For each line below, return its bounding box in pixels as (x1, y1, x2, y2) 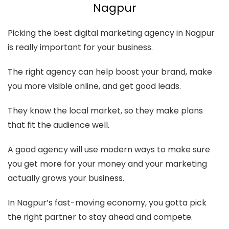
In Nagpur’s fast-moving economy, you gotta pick (8, 197, 207, 209)
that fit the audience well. (8, 119, 109, 131)
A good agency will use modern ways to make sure (8, 144, 210, 155)
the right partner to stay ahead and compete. (8, 211, 193, 223)
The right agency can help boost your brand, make (8, 66, 212, 78)
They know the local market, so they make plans (8, 105, 203, 117)
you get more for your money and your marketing (8, 158, 207, 170)
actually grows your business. (8, 172, 124, 184)
